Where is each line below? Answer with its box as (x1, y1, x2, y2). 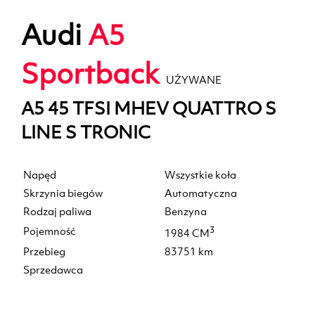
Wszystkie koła (165, 167, 236, 181)
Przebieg (23, 244, 65, 258)
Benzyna (165, 204, 207, 218)
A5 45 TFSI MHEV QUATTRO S (21, 96, 276, 120)
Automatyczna (165, 186, 237, 200)
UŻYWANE (166, 72, 221, 86)
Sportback (21, 54, 159, 91)
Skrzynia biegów (23, 186, 103, 200)
